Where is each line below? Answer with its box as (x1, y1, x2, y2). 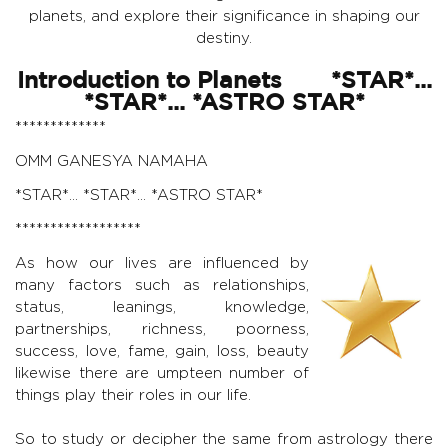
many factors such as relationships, (15, 277, 309, 293)
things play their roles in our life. (15, 387, 251, 403)
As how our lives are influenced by (15, 255, 309, 271)
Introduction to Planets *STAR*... (16, 72, 432, 93)
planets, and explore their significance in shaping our (28, 8, 420, 24)
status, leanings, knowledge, (15, 299, 309, 315)
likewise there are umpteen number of (15, 365, 309, 381)
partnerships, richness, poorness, (15, 321, 309, 337)
